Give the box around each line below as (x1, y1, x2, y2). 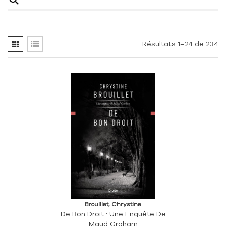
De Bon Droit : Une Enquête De (60, 209, 166, 219)
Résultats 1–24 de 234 (142, 39, 218, 49)
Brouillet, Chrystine (85, 200, 141, 208)
